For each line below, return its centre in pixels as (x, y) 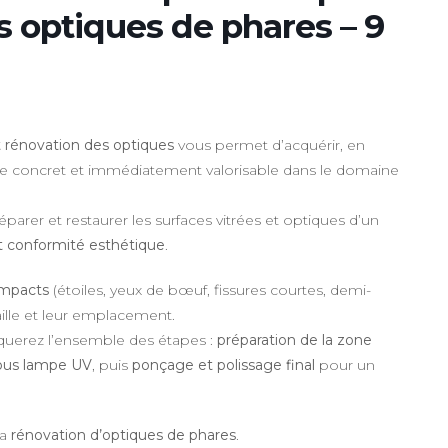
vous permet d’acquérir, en (269, 145)
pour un (345, 365)
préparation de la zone (294, 340)
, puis (112, 365)
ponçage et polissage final (223, 365)
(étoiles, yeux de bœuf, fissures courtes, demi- (210, 290)
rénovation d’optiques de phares (123, 435)
